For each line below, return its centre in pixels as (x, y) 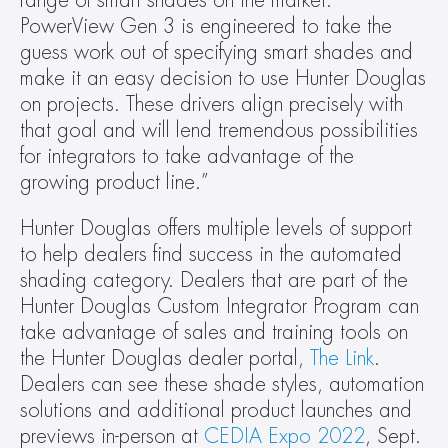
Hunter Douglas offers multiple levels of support (216, 228)
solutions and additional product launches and (216, 410)
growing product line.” (114, 182)
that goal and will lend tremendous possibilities (219, 130)
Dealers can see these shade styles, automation (222, 384)
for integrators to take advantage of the (187, 156)
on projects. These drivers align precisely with (211, 104)
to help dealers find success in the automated (211, 254)
